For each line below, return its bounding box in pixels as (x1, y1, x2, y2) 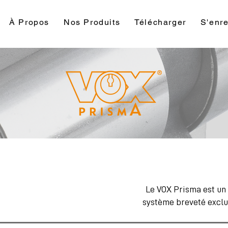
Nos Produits (64, 17, 121, 27)
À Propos (9, 17, 50, 27)
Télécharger (134, 17, 186, 27)
